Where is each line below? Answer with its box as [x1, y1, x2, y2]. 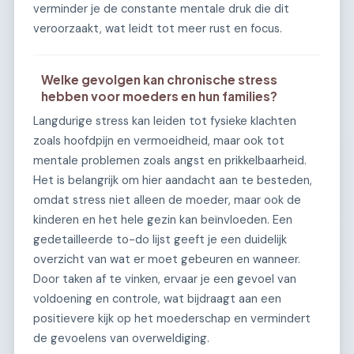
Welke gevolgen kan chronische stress [41, 72, 278, 88]
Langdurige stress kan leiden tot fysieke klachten [33, 112, 296, 129]
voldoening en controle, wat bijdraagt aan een [33, 290, 281, 307]
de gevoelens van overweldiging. [33, 330, 209, 346]
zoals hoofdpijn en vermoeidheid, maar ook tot [33, 132, 284, 149]
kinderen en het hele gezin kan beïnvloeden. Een [33, 211, 292, 228]
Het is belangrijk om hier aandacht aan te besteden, [33, 171, 312, 188]
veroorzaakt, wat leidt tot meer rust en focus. [33, 21, 282, 37]
